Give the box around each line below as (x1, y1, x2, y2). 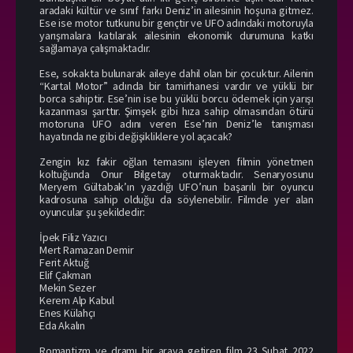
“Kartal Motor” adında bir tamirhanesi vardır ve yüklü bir (39, 78, 314, 93)
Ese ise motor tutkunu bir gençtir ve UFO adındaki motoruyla (39, 15, 314, 30)
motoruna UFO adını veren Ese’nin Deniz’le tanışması (39, 116, 314, 131)
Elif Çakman (39, 267, 91, 282)
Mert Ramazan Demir (39, 242, 134, 257)
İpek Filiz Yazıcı (39, 229, 107, 244)
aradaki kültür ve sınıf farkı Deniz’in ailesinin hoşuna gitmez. (39, 2, 314, 17)
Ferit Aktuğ (39, 255, 89, 269)
